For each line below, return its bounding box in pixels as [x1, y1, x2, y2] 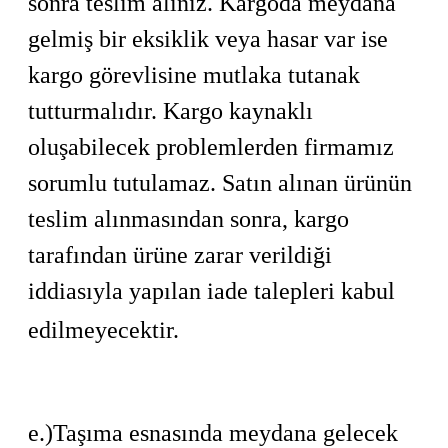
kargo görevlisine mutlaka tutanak [28, 62, 360, 88]
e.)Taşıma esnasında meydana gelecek [28, 420, 398, 446]
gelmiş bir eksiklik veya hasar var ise [28, 26, 388, 52]
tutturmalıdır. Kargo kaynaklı [28, 98, 313, 124]
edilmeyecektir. [28, 317, 179, 343]
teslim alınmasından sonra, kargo [28, 206, 349, 232]
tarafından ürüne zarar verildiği [28, 242, 332, 268]
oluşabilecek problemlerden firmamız [28, 134, 394, 160]
